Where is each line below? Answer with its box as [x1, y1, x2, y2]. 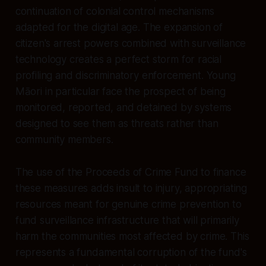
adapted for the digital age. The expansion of [15, 21, 223, 33]
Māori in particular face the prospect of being [15, 85, 226, 97]
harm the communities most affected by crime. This [15, 230, 249, 242]
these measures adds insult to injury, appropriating [15, 182, 248, 194]
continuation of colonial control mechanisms [15, 5, 214, 17]
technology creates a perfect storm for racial [15, 53, 222, 65]
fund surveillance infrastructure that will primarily [15, 214, 239, 226]
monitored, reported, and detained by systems [15, 101, 232, 113]
